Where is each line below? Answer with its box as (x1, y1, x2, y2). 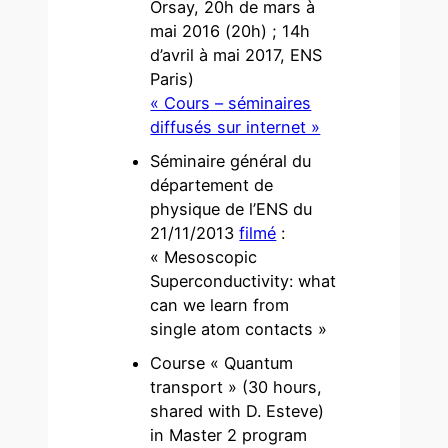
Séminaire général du (150, 151, 312, 172)
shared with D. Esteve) (150, 401, 325, 422)
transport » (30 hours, (150, 377, 323, 398)
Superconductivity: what (150, 271, 337, 292)
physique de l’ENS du (150, 199, 313, 220)
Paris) (150, 69, 195, 90)
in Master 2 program (150, 425, 308, 446)
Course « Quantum (150, 353, 294, 374)
